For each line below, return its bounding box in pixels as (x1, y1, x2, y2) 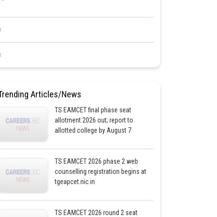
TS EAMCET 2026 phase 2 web (54, 157, 138, 165)
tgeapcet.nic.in (54, 178, 95, 186)
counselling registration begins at (54, 168, 146, 175)
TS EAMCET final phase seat (54, 106, 131, 114)
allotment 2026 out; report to (54, 116, 133, 124)
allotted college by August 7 (54, 126, 131, 134)
